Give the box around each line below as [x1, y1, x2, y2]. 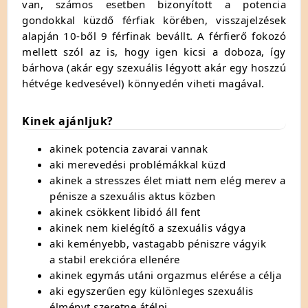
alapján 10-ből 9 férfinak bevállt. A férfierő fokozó [22, 28, 286, 43]
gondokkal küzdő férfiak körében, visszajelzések [22, 12, 286, 27]
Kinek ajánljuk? [22, 113, 113, 129]
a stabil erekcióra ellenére [49, 252, 180, 266]
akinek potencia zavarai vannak [49, 141, 208, 155]
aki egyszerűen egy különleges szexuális [49, 283, 254, 298]
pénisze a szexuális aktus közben [49, 188, 215, 203]
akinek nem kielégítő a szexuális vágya [49, 220, 245, 234]
